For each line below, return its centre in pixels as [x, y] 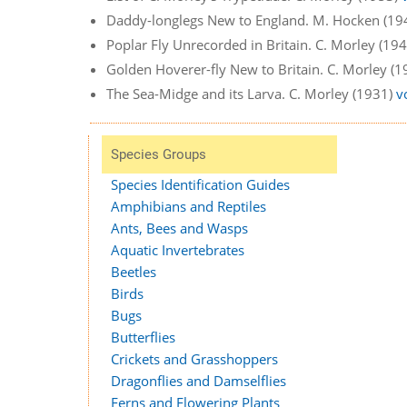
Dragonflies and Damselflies [198, 381]
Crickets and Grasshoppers [194, 359]
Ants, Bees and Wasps [179, 228]
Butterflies [143, 338]
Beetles [133, 272]
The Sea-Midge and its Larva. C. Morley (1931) [252, 93]
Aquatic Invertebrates [177, 250]
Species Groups [158, 155]
